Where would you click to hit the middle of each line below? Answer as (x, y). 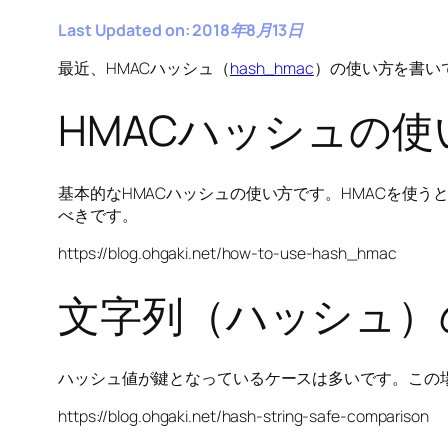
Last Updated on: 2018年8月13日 (181, 30)
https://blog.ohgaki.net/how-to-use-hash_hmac (227, 253)
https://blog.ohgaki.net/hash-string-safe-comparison (243, 416)
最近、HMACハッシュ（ (144, 68)
